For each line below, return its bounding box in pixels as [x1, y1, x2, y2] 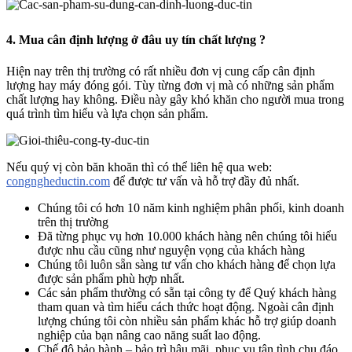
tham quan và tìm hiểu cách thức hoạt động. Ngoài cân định [38, 299, 334, 313]
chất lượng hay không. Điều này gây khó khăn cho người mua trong [6, 92, 344, 106]
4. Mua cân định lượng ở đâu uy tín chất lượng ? [6, 32, 266, 46]
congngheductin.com [6, 174, 110, 188]
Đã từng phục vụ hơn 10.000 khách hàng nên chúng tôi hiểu [38, 229, 337, 243]
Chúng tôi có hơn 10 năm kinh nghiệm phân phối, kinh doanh [38, 200, 344, 214]
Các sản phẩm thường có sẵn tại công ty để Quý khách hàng [38, 285, 336, 299]
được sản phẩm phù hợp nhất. [38, 271, 185, 285]
